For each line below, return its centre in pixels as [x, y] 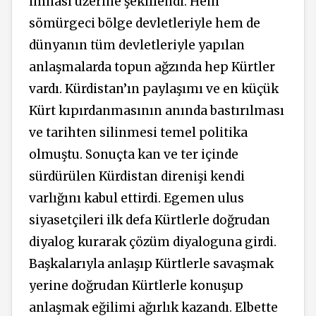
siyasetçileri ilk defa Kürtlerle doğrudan [150, 220]
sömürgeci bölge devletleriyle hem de [145, 24]
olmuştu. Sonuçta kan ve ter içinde [134, 155]
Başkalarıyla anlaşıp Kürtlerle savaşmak [151, 264]
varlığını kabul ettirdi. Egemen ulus [136, 199]
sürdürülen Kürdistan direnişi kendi [137, 177]
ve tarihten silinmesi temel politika [138, 133]
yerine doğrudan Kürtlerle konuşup [136, 286]
